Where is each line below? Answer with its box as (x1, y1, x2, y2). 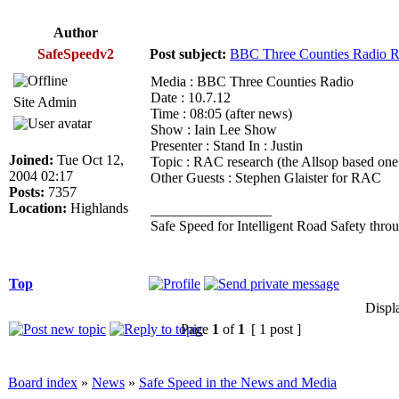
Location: (9, 199, 67, 216)
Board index (8, 374, 77, 390)
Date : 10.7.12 (151, 89, 231, 105)
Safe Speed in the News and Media (139, 374, 337, 390)
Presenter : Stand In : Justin (151, 137, 303, 153)
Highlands (67, 199, 128, 216)
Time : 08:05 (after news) (151, 105, 292, 121)
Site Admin (13, 94, 77, 110)
